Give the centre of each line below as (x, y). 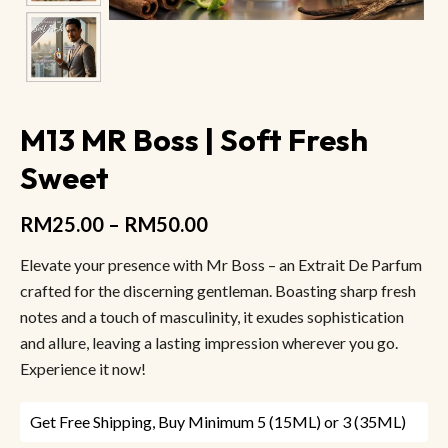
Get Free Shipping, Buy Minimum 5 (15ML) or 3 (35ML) (218, 421)
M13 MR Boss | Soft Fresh (194, 139)
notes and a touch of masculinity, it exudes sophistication (212, 316)
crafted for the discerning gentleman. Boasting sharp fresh (218, 290)
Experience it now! (83, 368)
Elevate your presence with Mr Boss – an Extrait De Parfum (221, 264)
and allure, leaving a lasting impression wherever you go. (209, 342)
